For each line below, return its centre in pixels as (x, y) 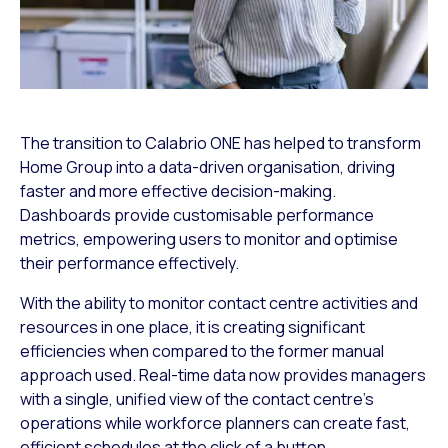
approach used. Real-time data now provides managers (223, 374)
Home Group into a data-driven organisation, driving (207, 166)
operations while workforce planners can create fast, (215, 422)
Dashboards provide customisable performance (197, 214)
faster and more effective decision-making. (178, 190)
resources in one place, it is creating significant (192, 326)
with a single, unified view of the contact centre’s (197, 398)
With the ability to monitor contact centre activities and (219, 302)
